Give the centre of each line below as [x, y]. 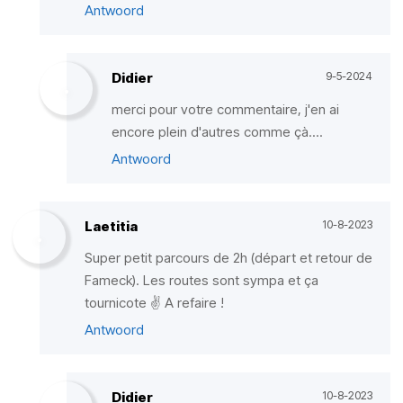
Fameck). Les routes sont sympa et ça [201, 280]
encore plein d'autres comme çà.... [217, 132]
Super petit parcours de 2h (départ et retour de [228, 258]
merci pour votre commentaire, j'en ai [225, 109]
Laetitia [111, 226]
